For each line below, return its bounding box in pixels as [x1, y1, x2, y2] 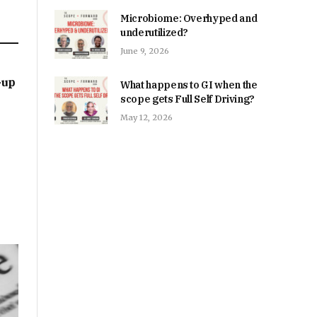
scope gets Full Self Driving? [120, 92, 255, 105]
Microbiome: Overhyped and [120, 12, 258, 25]
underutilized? [120, 26, 189, 40]
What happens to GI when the [120, 78, 258, 91]
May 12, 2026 [120, 112, 173, 122]
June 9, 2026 [120, 46, 169, 57]
